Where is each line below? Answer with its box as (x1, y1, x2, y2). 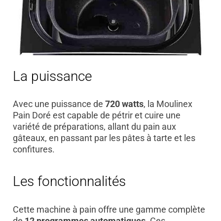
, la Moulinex (143, 99, 192, 110)
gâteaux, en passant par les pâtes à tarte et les (12, 133, 195, 144)
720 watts (105, 99, 144, 110)
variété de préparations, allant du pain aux (12, 121, 176, 132)
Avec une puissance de (12, 99, 105, 110)
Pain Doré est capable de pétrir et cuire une (12, 110, 181, 121)
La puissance (12, 68, 92, 84)
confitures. (12, 144, 55, 155)
